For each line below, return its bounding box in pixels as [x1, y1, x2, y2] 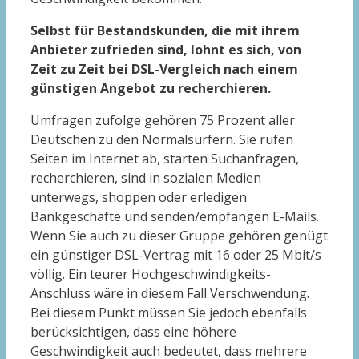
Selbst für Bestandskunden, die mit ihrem [30, 22, 300, 40]
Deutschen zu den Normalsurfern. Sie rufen [30, 131, 293, 149]
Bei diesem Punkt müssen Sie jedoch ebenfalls [30, 304, 307, 322]
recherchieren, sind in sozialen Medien [30, 169, 261, 188]
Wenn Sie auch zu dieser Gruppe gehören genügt [30, 227, 328, 245]
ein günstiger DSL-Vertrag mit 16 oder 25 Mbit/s [30, 246, 321, 264]
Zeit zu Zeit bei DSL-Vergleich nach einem [30, 60, 298, 79]
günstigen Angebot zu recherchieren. [30, 79, 271, 98]
